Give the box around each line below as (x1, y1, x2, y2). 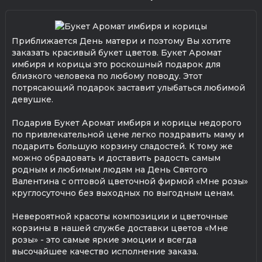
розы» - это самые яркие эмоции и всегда (12, 234, 196, 245)
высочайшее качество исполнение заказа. (12, 246, 198, 257)
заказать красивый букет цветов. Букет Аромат (12, 47, 222, 58)
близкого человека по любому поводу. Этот (12, 70, 202, 81)
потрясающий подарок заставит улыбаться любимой (12, 82, 245, 93)
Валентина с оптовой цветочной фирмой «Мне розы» (12, 175, 248, 187)
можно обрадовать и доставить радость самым (12, 152, 220, 163)
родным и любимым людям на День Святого (12, 164, 208, 175)
